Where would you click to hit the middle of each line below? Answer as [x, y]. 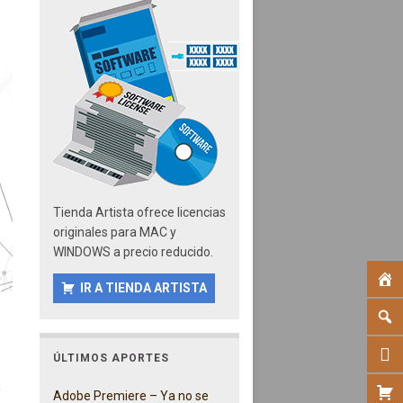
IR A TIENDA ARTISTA [143, 287]
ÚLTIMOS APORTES [111, 358]
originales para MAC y [114, 232]
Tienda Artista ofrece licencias [139, 212]
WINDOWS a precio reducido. [133, 251]
